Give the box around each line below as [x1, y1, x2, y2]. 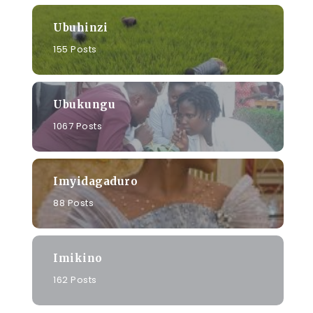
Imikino [53, 251, 103, 265]
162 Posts [53, 272, 97, 286]
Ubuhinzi [53, 20, 108, 34]
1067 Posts [53, 119, 102, 133]
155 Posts [53, 42, 97, 56]
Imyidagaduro [53, 174, 138, 188]
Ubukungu [53, 97, 115, 111]
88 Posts [53, 196, 94, 210]
